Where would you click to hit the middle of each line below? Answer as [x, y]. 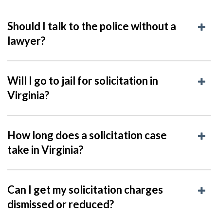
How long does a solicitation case [87, 135]
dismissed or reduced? [61, 204]
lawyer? [26, 40]
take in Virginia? [45, 149]
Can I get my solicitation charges [85, 189]
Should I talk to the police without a [92, 26]
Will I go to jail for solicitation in [83, 80]
